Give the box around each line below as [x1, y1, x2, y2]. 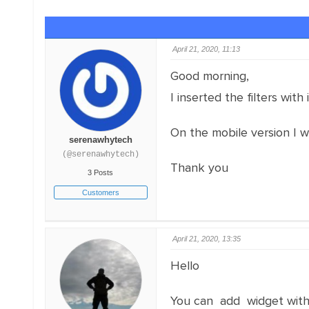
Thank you [170, 160, 228, 175]
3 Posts [88, 168, 114, 177]
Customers [81, 188, 119, 197]
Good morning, [170, 68, 249, 83]
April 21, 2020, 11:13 [172, 45, 240, 53]
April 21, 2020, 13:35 [172, 235, 241, 243]
